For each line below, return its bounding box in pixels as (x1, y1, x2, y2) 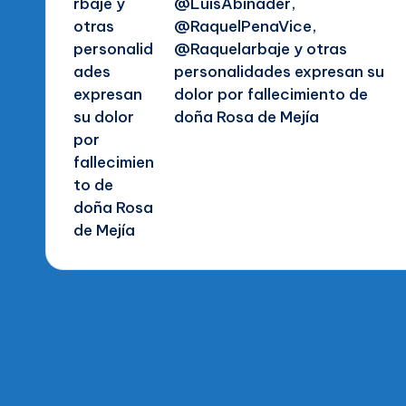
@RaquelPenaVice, (173, 16, 316, 37)
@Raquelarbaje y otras (173, 39, 347, 60)
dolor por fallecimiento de (173, 84, 368, 105)
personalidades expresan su (173, 62, 384, 82)
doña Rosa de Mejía (173, 107, 319, 128)
